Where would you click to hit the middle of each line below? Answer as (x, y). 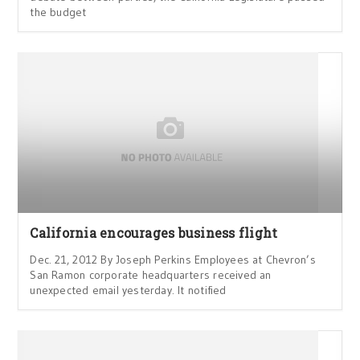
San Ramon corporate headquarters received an (151, 275)
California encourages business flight (154, 233)
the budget (58, 12)
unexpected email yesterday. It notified (128, 290)
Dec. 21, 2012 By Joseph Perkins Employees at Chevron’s (173, 260)
